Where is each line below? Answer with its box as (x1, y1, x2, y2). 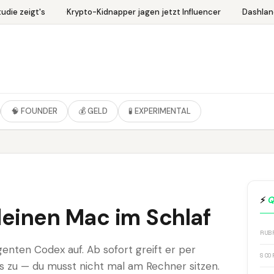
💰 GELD (78, 106, 108, 116)
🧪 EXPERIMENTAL (128, 106, 191, 116)
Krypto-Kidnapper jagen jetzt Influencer (62, 6, 217, 17)
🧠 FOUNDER (11, 106, 57, 116)
